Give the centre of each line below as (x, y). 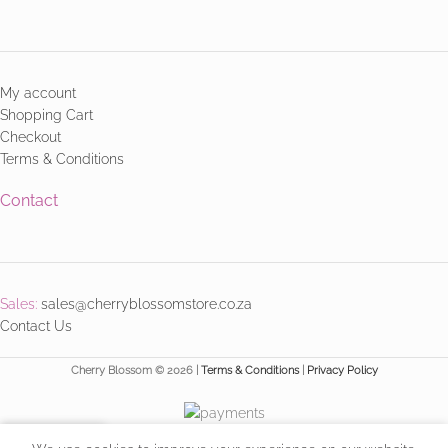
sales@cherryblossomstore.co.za (146, 304)
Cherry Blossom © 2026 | (135, 370)
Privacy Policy (342, 370)
